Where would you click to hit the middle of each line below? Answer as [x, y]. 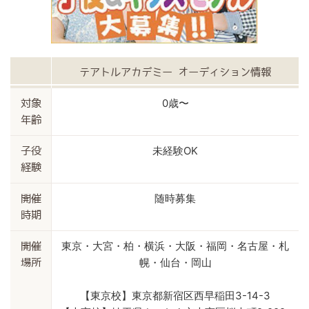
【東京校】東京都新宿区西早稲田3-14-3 [175, 296]
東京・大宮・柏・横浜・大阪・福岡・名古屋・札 [175, 246]
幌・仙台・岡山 [175, 262]
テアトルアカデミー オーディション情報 [175, 72]
